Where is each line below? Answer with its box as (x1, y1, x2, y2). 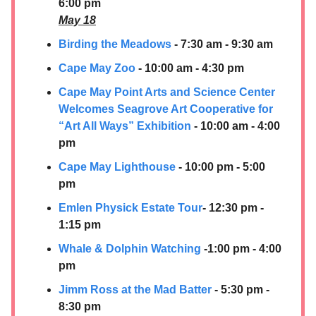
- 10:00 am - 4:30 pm (135, 61, 244, 74)
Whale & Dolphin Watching (59, 242, 201, 255)
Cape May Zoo (59, 61, 135, 74)
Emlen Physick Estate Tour (59, 201, 202, 214)
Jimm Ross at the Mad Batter (59, 283, 212, 296)
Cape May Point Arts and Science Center (59, 85, 275, 98)
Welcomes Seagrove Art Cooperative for (59, 102, 273, 115)
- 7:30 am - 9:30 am (171, 37, 273, 50)
